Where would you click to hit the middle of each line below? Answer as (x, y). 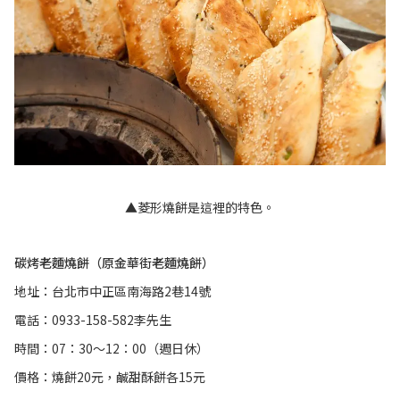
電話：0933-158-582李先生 (93, 320)
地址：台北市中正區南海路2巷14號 (112, 292)
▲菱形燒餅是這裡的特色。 (200, 208)
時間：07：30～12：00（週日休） (112, 349)
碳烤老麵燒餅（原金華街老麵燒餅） (116, 263)
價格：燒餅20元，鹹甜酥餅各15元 (110, 377)
